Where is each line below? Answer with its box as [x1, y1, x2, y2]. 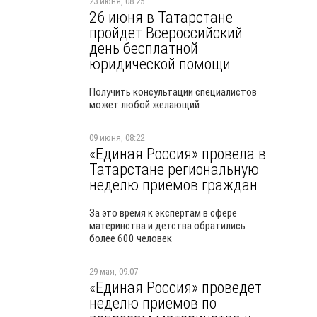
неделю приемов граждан [89, 175, 258, 194]
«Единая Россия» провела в [89, 144, 266, 163]
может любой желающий [89, 98, 200, 111]
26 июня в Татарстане [89, 8, 233, 26]
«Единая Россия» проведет [89, 278, 262, 296]
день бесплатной [89, 39, 198, 57]
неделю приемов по [89, 294, 217, 312]
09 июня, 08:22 [89, 132, 144, 143]
